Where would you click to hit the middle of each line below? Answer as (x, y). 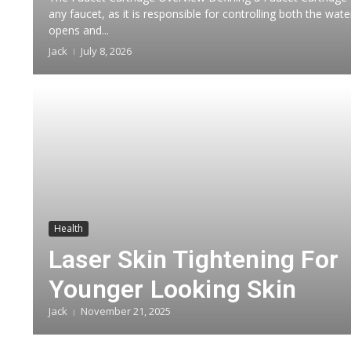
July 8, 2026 (106, 51)
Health (69, 228)
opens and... (79, 30)
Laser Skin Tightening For (194, 259)
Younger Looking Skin (172, 289)
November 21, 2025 (126, 311)
